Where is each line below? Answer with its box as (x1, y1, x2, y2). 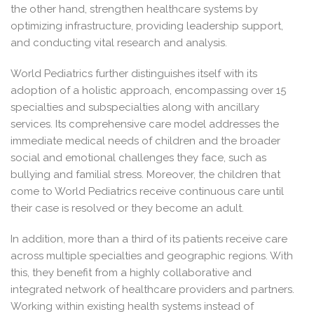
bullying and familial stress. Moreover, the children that (11, 168, 280, 181)
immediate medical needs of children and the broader (11, 135, 280, 147)
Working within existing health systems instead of (11, 300, 254, 313)
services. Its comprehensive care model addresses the (11, 118, 279, 130)
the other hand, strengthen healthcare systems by (11, 3, 258, 15)
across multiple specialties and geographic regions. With (11, 250, 293, 262)
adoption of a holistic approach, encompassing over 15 (11, 84, 286, 97)
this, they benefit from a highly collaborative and (11, 266, 252, 279)
